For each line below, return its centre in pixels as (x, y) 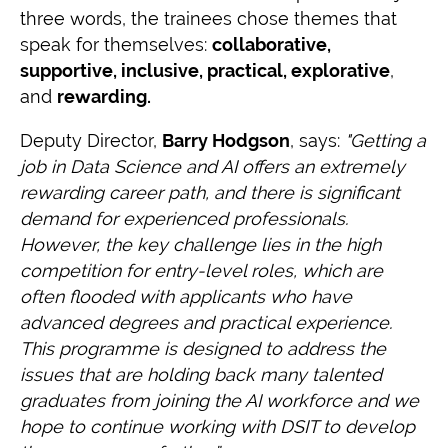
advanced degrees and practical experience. (206, 322)
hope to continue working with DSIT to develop (217, 426)
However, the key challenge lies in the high (200, 244)
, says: (317, 140)
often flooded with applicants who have (186, 296)
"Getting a (385, 140)
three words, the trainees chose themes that (208, 18)
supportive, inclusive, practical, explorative (205, 70)
